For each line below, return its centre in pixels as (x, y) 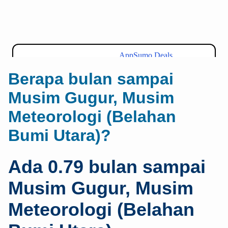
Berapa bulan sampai (91, 79)
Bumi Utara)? (60, 136)
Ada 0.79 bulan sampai (107, 166)
